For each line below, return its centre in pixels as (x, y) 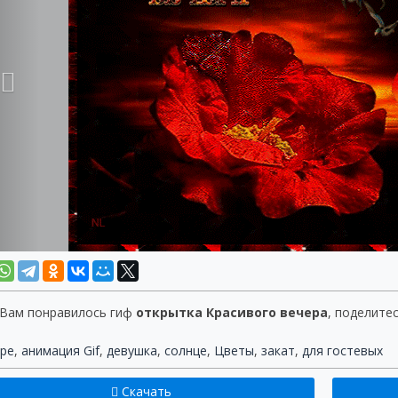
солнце (186, 350)
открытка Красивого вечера (232, 312)
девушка (132, 350)
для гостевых (342, 350)
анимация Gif (60, 350)
